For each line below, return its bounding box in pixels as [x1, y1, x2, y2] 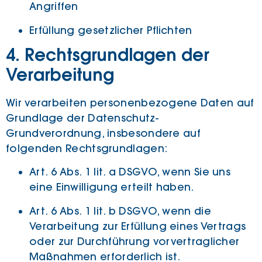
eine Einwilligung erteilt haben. [29, 181, 194, 194]
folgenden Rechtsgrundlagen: [6, 142, 168, 156]
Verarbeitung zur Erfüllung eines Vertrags [29, 219, 246, 233]
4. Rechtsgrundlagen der [6, 49, 209, 64]
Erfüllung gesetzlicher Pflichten [29, 23, 192, 37]
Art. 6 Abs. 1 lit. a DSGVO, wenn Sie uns [29, 166, 230, 179]
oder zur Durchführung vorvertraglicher [29, 235, 240, 248]
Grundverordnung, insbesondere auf [6, 127, 201, 140]
